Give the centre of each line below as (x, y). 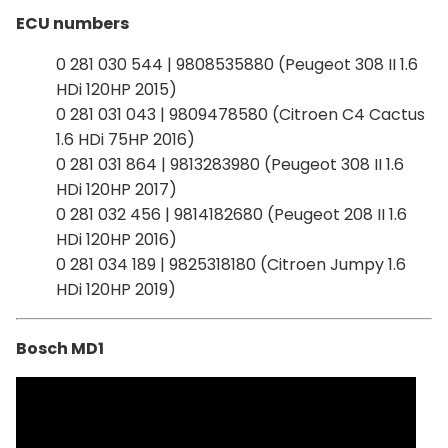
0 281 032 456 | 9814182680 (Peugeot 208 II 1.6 (231, 214)
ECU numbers (72, 23)
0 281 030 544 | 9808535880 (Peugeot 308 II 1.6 (237, 64)
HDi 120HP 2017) (116, 189)
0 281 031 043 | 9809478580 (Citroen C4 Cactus (240, 114)
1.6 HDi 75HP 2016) (125, 139)
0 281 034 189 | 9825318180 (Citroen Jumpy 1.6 (231, 264)
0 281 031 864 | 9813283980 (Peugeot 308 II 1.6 (230, 164)
